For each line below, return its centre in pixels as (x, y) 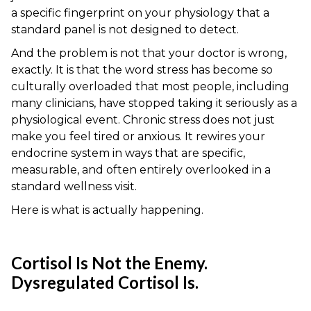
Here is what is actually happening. (107, 210)
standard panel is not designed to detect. (125, 30)
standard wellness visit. (74, 186)
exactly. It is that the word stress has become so (142, 70)
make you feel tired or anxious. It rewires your (138, 136)
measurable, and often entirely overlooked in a (141, 170)
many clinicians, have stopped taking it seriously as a (154, 103)
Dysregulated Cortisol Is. (105, 282)
